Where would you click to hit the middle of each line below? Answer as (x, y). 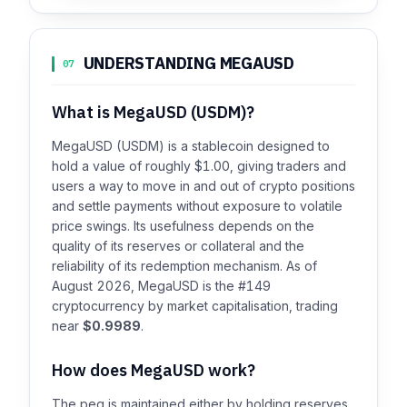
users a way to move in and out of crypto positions (203, 186)
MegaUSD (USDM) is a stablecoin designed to (191, 146)
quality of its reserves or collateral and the (178, 246)
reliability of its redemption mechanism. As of (184, 266)
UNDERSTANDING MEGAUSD (189, 64)
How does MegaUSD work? (154, 371)
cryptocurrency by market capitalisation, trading (195, 306)
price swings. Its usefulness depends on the (183, 226)
